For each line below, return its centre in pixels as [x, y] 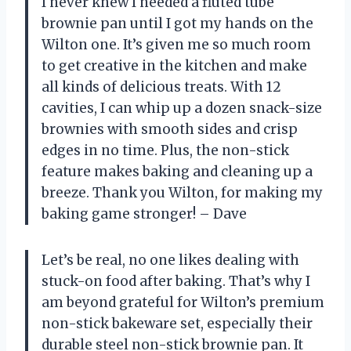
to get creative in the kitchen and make [174, 65]
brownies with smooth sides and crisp [170, 129]
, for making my [269, 192]
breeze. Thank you [105, 192]
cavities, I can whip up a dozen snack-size [182, 108]
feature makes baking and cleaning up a [177, 171]
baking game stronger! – [127, 213]
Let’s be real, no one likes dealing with [170, 260]
